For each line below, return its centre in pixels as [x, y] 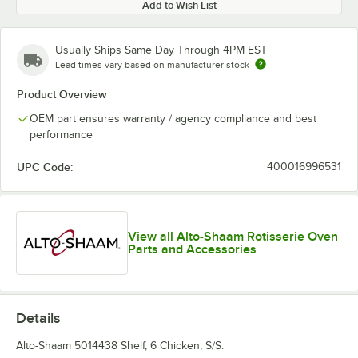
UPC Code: [45, 167]
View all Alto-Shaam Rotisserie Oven [233, 237]
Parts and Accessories [193, 250]
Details [38, 318]
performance [61, 135]
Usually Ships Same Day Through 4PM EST [161, 50]
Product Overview [62, 94]
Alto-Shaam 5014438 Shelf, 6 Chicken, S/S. [120, 346]
